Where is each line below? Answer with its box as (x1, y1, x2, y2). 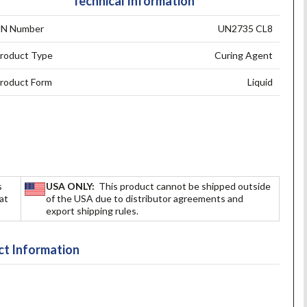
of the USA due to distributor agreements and (46, 192, 244, 204)
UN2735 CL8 (218, 23, 273, 34)
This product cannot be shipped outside (99, 180, 271, 192)
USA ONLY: (46, 180, 99, 192)
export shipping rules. (46, 204, 139, 217)
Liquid (247, 76, 273, 88)
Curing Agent (214, 49, 273, 61)
